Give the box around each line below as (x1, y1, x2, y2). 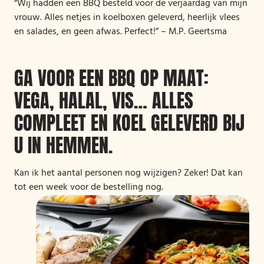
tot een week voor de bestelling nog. (14, 180, 163, 195)
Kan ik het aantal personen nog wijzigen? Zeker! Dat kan (14, 166, 243, 181)
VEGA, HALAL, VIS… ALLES (14, 86, 193, 115)
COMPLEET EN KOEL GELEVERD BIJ (14, 108, 245, 137)
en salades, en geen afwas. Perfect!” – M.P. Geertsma (14, 24, 227, 39)
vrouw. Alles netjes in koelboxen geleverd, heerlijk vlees (14, 10, 240, 25)
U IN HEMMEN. (14, 131, 113, 160)
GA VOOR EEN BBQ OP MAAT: (14, 64, 209, 93)
